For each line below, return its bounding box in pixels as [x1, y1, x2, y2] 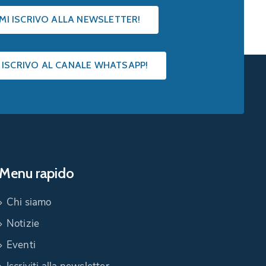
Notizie [6, 216, 40, 230]
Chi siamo [6, 195, 52, 209]
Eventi [6, 237, 36, 252]
